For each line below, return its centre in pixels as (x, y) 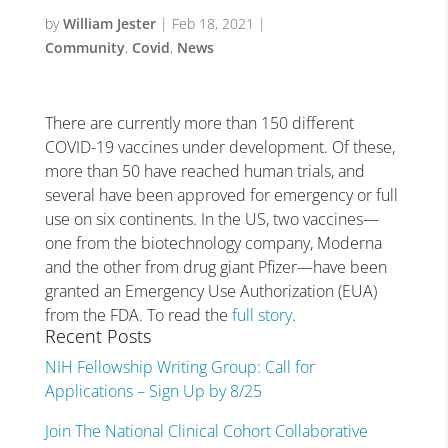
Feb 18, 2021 (212, 23)
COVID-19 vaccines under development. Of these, (219, 147)
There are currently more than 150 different (199, 123)
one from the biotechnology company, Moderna (213, 243)
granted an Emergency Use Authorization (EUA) (210, 291)
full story (261, 315)
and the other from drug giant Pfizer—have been (215, 267)
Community (84, 47)
